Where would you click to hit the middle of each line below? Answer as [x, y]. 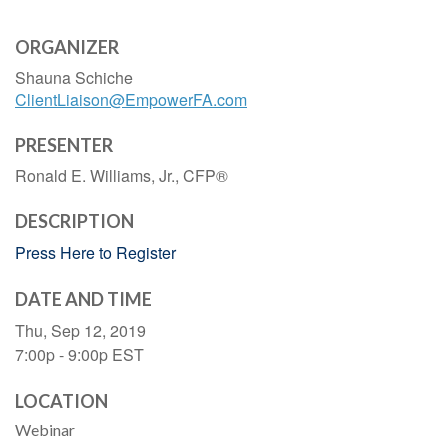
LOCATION [61, 401]
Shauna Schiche [74, 78]
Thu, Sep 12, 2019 [80, 331]
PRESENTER [64, 145]
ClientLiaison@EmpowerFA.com [131, 100]
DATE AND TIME [83, 299]
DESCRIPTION [74, 221]
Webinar [45, 430]
